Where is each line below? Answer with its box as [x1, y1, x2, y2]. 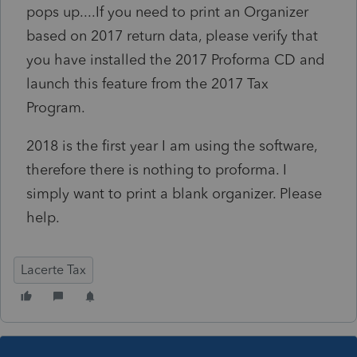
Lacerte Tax [21, 261, 86, 277]
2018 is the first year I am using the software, [26, 136, 317, 155]
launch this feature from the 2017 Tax [26, 74, 269, 92]
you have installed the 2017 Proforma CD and [26, 50, 324, 69]
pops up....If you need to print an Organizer [26, 2, 308, 21]
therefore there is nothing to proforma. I [26, 160, 287, 178]
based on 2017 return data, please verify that [26, 26, 318, 45]
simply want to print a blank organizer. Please [26, 184, 322, 202]
